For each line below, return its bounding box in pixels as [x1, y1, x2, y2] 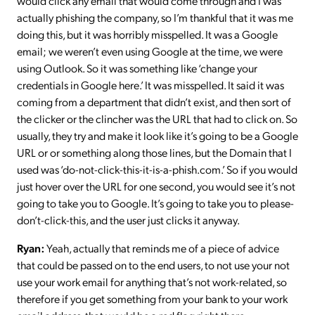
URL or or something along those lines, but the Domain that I [17, 144, 292, 160]
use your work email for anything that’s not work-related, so [17, 274, 287, 289]
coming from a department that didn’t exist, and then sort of [17, 94, 291, 109]
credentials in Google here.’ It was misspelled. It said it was [17, 77, 284, 92]
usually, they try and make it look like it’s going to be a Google [17, 127, 298, 143]
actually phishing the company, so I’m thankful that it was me [17, 9, 293, 25]
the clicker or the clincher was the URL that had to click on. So [17, 110, 297, 126]
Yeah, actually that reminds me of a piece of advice [44, 240, 279, 255]
